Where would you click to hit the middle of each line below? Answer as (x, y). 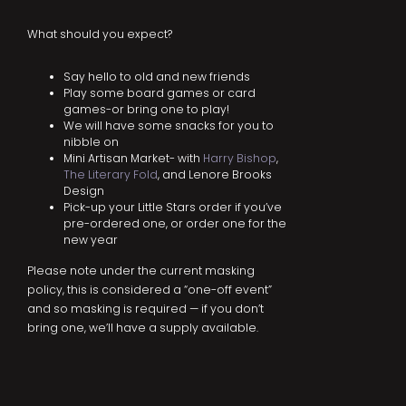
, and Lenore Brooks (215, 175)
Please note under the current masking (141, 271)
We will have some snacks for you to (169, 126)
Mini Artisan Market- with (133, 159)
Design (84, 191)
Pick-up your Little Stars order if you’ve (173, 208)
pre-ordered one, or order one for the (175, 224)
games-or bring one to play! (146, 110)
